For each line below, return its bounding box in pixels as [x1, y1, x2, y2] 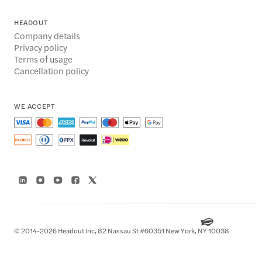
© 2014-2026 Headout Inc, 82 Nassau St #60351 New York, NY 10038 [14, 225, 229, 236]
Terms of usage [14, 53, 73, 65]
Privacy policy [14, 41, 67, 54]
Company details [14, 29, 80, 42]
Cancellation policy [14, 64, 89, 77]
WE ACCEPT [14, 101, 55, 112]
